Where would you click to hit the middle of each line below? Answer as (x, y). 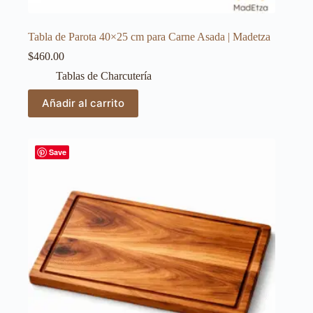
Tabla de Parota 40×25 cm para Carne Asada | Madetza (149, 36)
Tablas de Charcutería (104, 75)
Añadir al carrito (83, 103)
